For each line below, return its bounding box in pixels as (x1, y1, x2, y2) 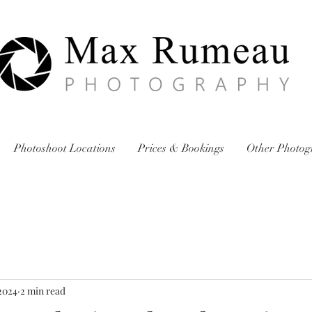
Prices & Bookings (138, 141, 224, 155)
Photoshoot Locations (14, 141, 116, 155)
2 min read (20, 284, 65, 298)
